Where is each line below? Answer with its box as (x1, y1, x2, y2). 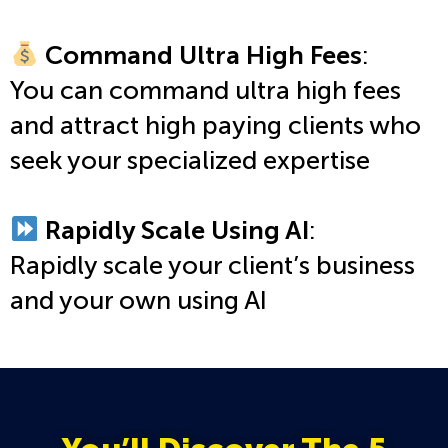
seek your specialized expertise (10, 144, 370, 176)
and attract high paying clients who (10, 109, 421, 141)
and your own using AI (10, 284, 267, 316)
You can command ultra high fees (10, 74, 401, 106)
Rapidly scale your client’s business (10, 249, 415, 281)
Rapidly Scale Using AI (39, 214, 310, 246)
